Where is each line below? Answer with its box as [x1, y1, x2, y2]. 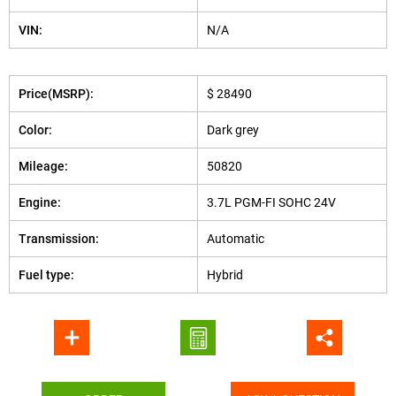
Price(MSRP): [19, 87, 94, 101]
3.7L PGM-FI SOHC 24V [207, 195, 336, 209]
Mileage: [19, 159, 68, 173]
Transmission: [19, 232, 99, 246]
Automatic [207, 232, 264, 246]
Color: [19, 123, 52, 137]
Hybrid [207, 268, 243, 282]
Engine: [19, 195, 61, 209]
